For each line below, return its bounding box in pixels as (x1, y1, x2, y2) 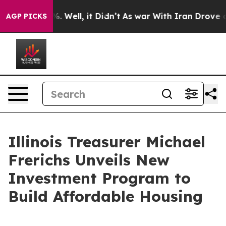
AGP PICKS (6, 12, 47, 21)
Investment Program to (8, 168, 191, 188)
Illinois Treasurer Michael (8, 132, 205, 151)
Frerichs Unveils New (8, 150, 169, 169)
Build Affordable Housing (8, 187, 203, 206)
